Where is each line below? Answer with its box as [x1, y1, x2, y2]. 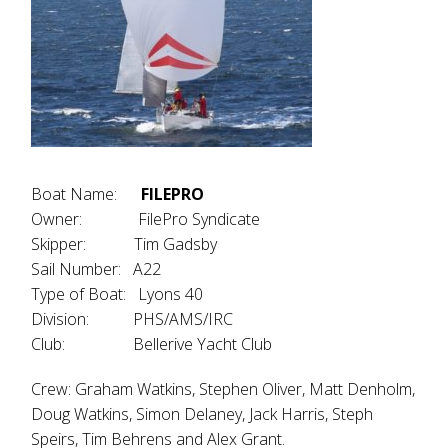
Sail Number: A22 [31, 258, 162, 280]
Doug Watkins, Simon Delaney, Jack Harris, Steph [31, 403, 374, 425]
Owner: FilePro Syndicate [31, 208, 261, 230]
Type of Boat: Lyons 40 [31, 283, 204, 305]
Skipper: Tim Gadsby [31, 233, 218, 255]
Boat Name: [31, 183, 142, 205]
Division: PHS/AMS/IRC [31, 308, 234, 330]
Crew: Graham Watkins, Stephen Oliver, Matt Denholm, [31, 378, 416, 400]
